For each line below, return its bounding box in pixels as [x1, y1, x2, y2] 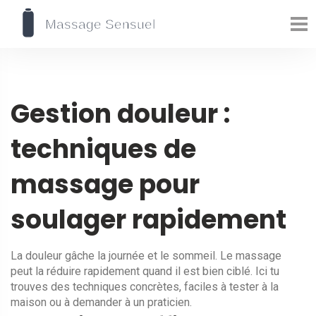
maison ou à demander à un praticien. [11, 296, 192, 309]
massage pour [11, 166, 200, 202]
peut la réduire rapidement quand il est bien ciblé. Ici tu [11, 265, 279, 278]
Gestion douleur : [11, 96, 230, 132]
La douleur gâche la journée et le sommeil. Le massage [11, 249, 281, 262]
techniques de [11, 131, 196, 167]
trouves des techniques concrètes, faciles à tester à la [11, 280, 279, 293]
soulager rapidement [11, 202, 286, 238]
